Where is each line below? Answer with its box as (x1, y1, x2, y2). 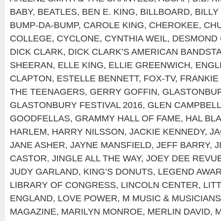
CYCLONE (57, 33, 100, 43)
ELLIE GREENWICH (109, 60, 190, 70)
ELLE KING (58, 60, 104, 70)
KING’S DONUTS (83, 166, 153, 177)
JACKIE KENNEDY (129, 126, 205, 137)
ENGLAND (10, 193, 53, 203)
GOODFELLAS (10, 113, 70, 123)
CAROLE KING (83, 20, 144, 30)
